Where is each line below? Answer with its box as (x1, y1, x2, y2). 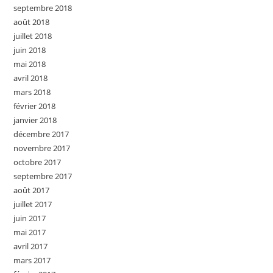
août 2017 (13, 185, 50, 196)
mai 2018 (13, 58, 46, 69)
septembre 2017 (13, 171, 73, 182)
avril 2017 (13, 241, 48, 252)
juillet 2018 (13, 30, 52, 41)
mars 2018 (13, 87, 51, 97)
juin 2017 (13, 213, 46, 224)
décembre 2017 (13, 129, 69, 140)
